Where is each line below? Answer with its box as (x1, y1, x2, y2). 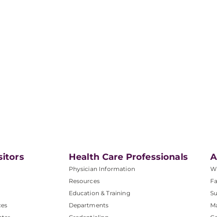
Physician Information (68, 165, 135, 172)
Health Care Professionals (68, 152, 188, 162)
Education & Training (68, 189, 130, 197)
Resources (68, 177, 100, 185)
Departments (68, 201, 109, 209)
